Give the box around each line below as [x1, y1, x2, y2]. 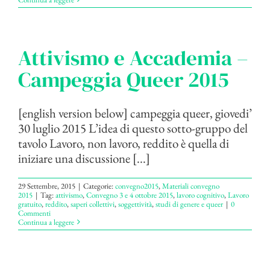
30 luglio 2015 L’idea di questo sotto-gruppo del [18, 119, 248, 136]
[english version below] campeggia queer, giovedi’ [18, 104, 252, 121]
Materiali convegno [162, 180, 219, 191]
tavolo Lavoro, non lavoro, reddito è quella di [18, 134, 229, 151]
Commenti [18, 207, 51, 218]
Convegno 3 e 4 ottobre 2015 [86, 189, 173, 200]
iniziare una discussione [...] [18, 149, 150, 166]
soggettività [118, 198, 152, 209]
